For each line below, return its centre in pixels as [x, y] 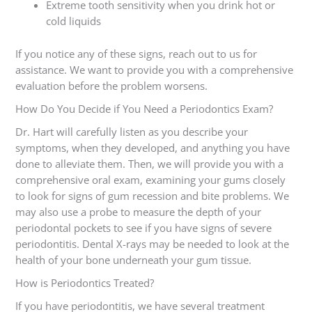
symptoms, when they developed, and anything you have [152, 148]
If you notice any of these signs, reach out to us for [136, 54]
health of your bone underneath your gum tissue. [134, 260]
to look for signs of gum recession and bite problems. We [152, 196]
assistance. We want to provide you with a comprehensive [154, 70]
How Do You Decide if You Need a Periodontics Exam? [144, 109]
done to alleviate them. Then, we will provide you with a [149, 164]
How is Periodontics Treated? [84, 283]
